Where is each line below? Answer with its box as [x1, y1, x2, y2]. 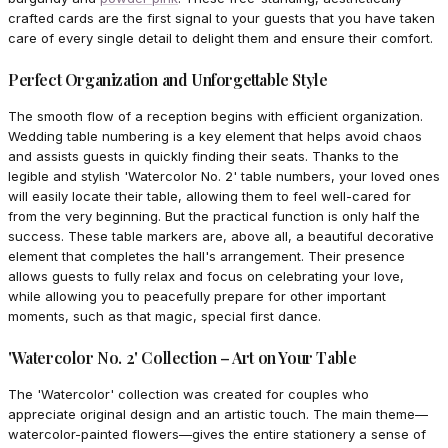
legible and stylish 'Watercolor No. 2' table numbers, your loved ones [8, 168, 440, 185]
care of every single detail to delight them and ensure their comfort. [8, 30, 433, 47]
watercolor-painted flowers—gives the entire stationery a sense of [8, 426, 426, 443]
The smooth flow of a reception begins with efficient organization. [8, 108, 423, 125]
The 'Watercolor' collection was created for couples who [8, 386, 369, 403]
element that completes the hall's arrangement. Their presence [8, 248, 405, 265]
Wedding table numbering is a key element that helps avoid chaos [8, 128, 422, 145]
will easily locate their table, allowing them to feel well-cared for [8, 188, 411, 205]
